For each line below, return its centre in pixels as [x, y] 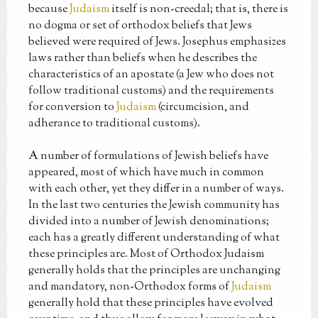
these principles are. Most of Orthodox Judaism [146, 254]
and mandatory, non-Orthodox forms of [130, 287]
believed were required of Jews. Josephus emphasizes [157, 42]
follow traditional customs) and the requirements [151, 91]
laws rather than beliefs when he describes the [142, 58]
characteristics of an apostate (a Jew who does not [151, 75]
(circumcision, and [202, 107]
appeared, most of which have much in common [146, 172]
